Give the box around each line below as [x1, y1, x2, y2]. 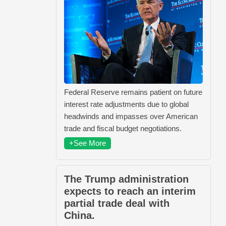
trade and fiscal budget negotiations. [64, 124, 182, 133]
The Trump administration [64, 173, 189, 185]
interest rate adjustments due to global [64, 99, 189, 108]
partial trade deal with [64, 197, 169, 209]
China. [64, 209, 95, 221]
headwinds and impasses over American [64, 111, 198, 121]
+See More [69, 138, 106, 147]
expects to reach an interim [64, 185, 196, 197]
